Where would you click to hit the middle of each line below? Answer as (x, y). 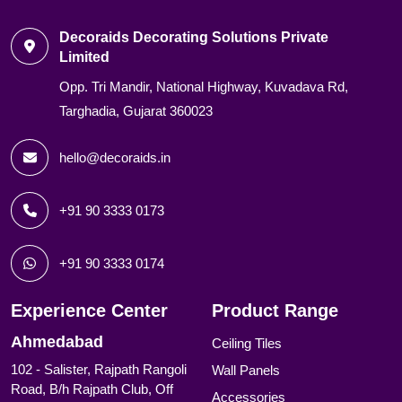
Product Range (275, 311)
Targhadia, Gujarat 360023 (135, 111)
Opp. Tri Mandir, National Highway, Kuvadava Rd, (203, 87)
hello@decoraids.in (115, 158)
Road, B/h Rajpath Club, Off (92, 389)
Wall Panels (246, 371)
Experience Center (89, 311)
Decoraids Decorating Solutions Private (193, 38)
